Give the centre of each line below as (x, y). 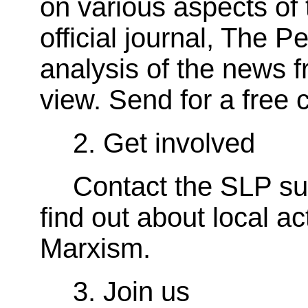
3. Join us (131, 291)
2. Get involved (164, 143)
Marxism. (95, 248)
